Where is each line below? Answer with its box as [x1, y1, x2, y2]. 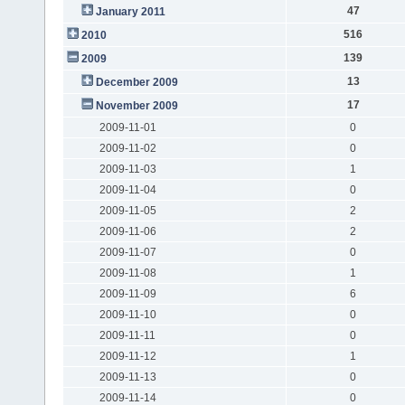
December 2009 [95, 75, 178, 89]
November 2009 [95, 99, 178, 112]
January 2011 [95, 5, 165, 18]
